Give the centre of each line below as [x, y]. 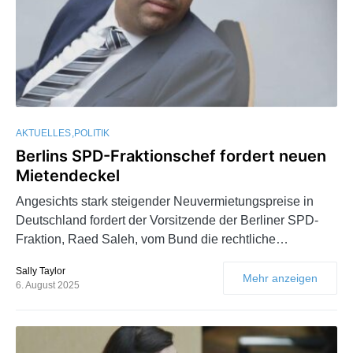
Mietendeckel [68, 175]
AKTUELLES [43, 133]
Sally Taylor [41, 271]
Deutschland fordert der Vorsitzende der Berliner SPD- [167, 220]
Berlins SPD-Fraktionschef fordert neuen [171, 156]
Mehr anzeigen [280, 278]
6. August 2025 [48, 285]
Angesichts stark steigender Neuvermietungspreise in [165, 201]
